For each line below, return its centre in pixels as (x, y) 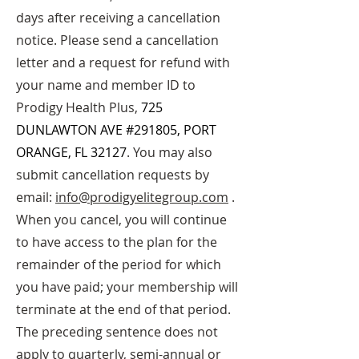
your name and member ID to (106, 85)
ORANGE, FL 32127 (71, 152)
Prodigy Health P (67, 107)
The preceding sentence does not (117, 332)
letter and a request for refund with (123, 63)
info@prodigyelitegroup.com (142, 197)
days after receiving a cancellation (118, 18)
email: (36, 197)
